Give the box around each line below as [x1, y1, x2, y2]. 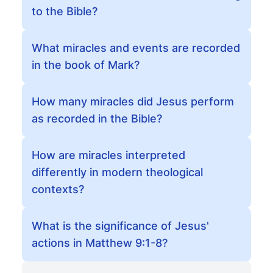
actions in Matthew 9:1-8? [32, 236, 168, 249]
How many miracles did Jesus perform [32, 95, 234, 108]
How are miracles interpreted [32, 149, 185, 161]
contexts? [32, 183, 84, 196]
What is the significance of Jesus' [32, 219, 209, 232]
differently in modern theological [32, 166, 203, 179]
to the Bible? [32, 5, 97, 18]
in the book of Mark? [32, 58, 140, 71]
